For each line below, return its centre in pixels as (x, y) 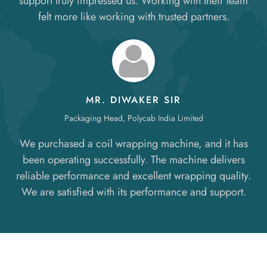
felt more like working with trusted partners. (133, 16)
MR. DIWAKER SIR (133, 100)
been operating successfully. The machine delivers (133, 159)
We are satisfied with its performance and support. (133, 192)
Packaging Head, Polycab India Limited (133, 118)
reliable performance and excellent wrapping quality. (133, 176)
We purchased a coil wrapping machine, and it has (133, 143)
